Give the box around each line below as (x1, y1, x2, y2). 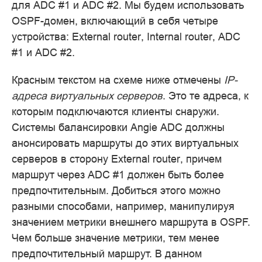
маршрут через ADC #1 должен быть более (12, 168, 224, 181)
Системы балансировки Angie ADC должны (12, 120, 225, 133)
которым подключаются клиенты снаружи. (12, 105, 219, 118)
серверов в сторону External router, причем (12, 152, 222, 165)
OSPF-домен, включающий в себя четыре (12, 14, 218, 27)
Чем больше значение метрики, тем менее (12, 231, 219, 244)
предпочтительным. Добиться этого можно (12, 184, 220, 196)
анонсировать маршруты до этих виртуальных (12, 136, 239, 149)
